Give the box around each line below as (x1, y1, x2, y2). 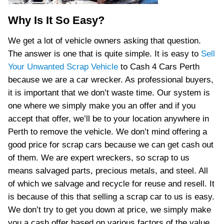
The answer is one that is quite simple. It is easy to (7, 49, 201, 58)
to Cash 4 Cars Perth (120, 62, 199, 71)
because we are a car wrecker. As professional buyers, (7, 75, 213, 84)
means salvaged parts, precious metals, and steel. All (7, 166, 208, 175)
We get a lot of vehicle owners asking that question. (7, 36, 201, 45)
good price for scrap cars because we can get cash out (7, 140, 213, 149)
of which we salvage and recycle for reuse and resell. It (7, 179, 214, 188)
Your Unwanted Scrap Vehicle (7, 62, 120, 71)
